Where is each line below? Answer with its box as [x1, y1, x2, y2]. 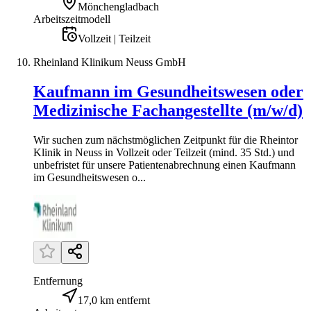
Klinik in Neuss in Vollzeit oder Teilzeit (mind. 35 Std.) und [33, 146, 294, 158]
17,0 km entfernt [78, 294, 150, 306]
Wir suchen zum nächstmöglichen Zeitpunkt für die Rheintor [33, 134, 298, 146]
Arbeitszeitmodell [33, 13, 110, 26]
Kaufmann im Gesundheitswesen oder [33, 83, 303, 101]
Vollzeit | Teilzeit [78, 33, 151, 45]
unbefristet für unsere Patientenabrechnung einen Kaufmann [33, 159, 296, 171]
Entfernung [33, 275, 83, 287]
